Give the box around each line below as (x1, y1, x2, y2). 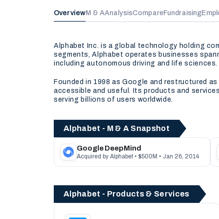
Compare (132, 9, 163, 17)
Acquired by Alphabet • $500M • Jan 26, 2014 (77, 153, 199, 160)
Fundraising (163, 9, 202, 17)
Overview (54, 9, 86, 17)
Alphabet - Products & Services (64, 190, 190, 198)
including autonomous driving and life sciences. (54, 60, 218, 67)
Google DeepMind (77, 144, 141, 152)
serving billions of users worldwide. (54, 96, 174, 103)
